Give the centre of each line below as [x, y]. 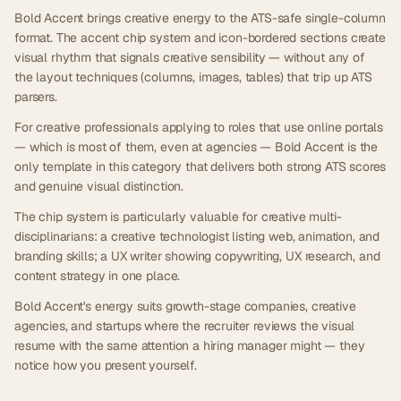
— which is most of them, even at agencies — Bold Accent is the [196, 146]
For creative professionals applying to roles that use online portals [199, 127]
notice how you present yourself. [106, 365]
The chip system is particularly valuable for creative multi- [178, 216]
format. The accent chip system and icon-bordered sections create [200, 37]
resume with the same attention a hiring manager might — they [190, 345]
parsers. [36, 96]
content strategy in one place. [98, 275]
